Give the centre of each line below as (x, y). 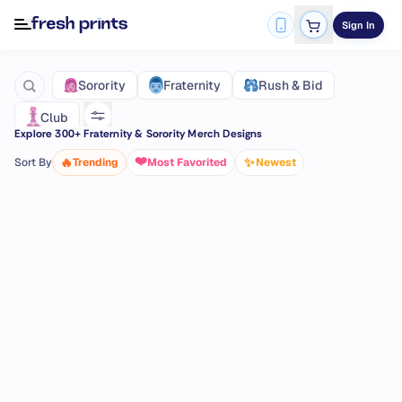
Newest (276, 162)
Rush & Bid (291, 85)
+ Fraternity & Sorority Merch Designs (169, 134)
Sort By (33, 162)
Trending (96, 162)
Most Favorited (187, 162)
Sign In (358, 25)
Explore (35, 134)
